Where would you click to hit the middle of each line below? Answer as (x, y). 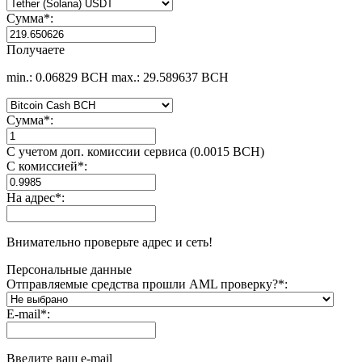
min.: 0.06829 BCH (57, 77)
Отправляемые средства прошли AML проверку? (142, 284)
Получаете (36, 49)
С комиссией (42, 166)
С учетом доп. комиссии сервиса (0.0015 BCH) (135, 151)
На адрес (31, 197)
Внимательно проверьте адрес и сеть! (109, 242)
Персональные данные (69, 269)
